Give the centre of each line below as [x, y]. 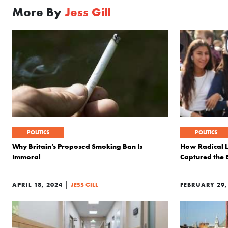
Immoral [26, 157]
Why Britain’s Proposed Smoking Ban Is [77, 146]
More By [38, 12]
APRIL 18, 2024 [37, 184]
